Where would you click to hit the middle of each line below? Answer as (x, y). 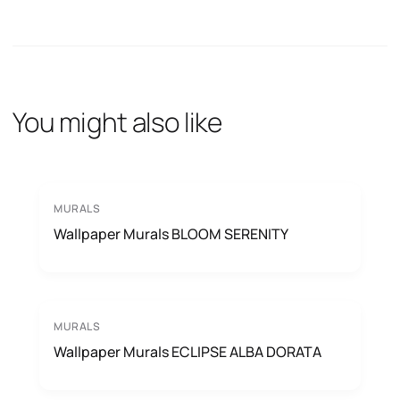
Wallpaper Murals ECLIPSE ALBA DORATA (187, 352)
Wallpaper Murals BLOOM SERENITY (171, 234)
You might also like (117, 122)
